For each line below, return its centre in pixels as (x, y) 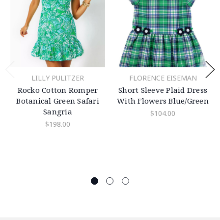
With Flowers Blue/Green (163, 100)
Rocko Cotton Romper (58, 90)
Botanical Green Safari (58, 100)
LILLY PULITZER (58, 78)
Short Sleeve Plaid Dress (163, 90)
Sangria (58, 111)
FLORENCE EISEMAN (163, 78)
